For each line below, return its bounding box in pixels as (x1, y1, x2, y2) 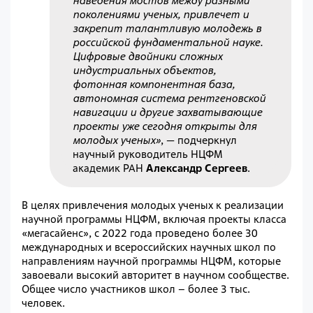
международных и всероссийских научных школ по (22, 240, 276, 254)
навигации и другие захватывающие (73, 105, 263, 119)
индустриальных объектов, (73, 63, 217, 77)
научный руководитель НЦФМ (73, 147, 224, 161)
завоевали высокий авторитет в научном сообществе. (22, 268, 289, 282)
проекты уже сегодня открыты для (73, 119, 257, 133)
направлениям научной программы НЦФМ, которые (22, 254, 281, 268)
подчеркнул (175, 133, 238, 147)
